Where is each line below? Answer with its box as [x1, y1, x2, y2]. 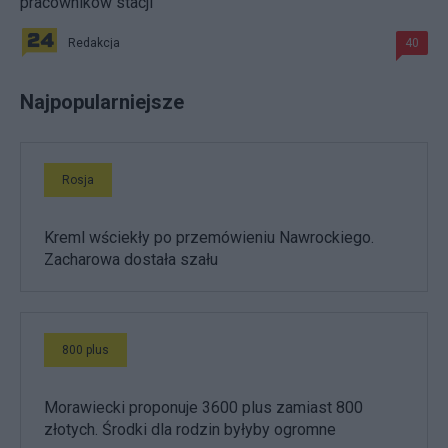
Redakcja [68, 35, 120, 50]
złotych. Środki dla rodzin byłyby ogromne [44, 419, 336, 439]
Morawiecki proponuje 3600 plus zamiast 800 [44, 397, 363, 417]
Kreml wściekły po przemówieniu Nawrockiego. [44, 227, 374, 247]
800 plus [62, 342, 109, 357]
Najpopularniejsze [20, 89, 184, 114]
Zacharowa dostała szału [44, 249, 218, 269]
